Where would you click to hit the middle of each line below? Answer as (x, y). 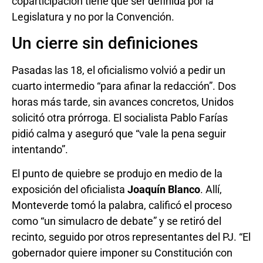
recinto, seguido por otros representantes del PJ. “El (131, 237)
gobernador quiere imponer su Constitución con (122, 253)
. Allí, (211, 190)
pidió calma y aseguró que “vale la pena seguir (119, 133)
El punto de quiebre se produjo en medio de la (117, 174)
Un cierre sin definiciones (105, 43)
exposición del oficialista (70, 190)
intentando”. (40, 149)
